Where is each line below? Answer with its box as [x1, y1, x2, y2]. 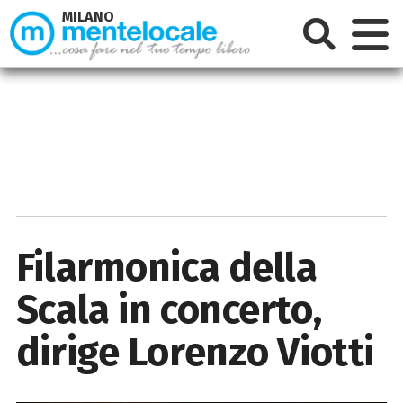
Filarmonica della [15, 243, 318, 291]
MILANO [62, 8, 115, 26]
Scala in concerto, [15, 285, 322, 334]
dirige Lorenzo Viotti [15, 327, 374, 376]
